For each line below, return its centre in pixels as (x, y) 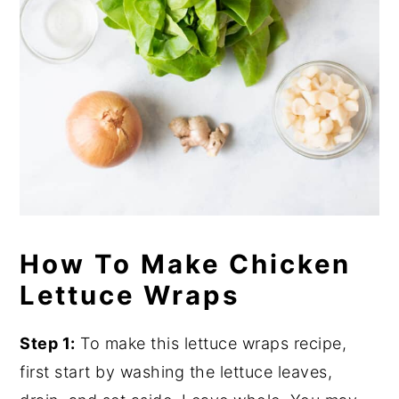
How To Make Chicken (186, 264)
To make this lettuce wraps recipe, (211, 343)
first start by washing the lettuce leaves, (176, 371)
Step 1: (48, 343)
